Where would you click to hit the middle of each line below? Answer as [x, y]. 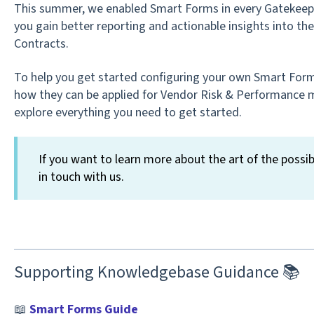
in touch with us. [81, 177]
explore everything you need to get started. [128, 112]
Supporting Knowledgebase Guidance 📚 [157, 272]
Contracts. [41, 44]
